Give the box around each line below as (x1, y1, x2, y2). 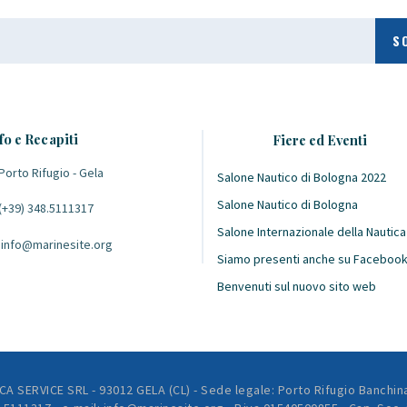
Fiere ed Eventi (272, 131, 367, 150)
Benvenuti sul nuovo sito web (217, 278, 376, 295)
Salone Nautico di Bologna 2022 (217, 169, 386, 186)
